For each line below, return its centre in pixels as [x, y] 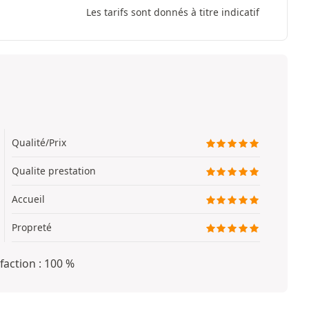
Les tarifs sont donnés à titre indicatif [173, 12]
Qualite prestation [53, 171]
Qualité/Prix [39, 142]
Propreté [31, 227]
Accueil [28, 199]
